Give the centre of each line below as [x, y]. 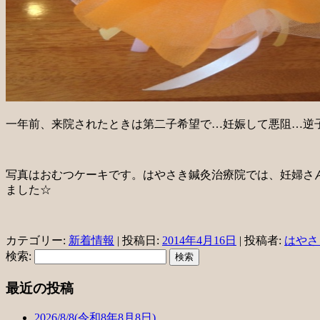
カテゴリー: [37, 241]
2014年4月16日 [199, 241]
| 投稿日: [138, 241]
